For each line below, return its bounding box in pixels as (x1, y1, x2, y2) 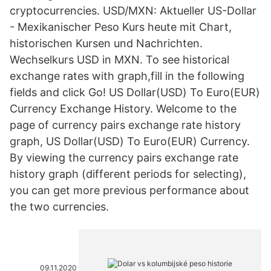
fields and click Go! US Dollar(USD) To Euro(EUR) (10, 86, 260, 99)
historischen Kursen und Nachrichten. (10, 37, 203, 50)
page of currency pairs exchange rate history (10, 119, 241, 131)
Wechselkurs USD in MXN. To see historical (10, 53, 229, 66)
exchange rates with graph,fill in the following (10, 70, 244, 82)
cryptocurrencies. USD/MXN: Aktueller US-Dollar (10, 4, 256, 17)
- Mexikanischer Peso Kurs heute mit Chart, (10, 21, 232, 33)
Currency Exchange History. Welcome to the (10, 102, 237, 115)
